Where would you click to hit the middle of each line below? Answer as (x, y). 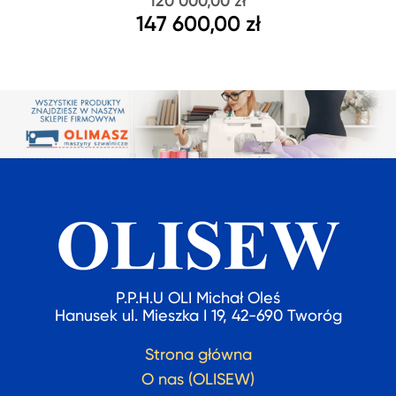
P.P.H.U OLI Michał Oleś (198, 299)
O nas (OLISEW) (198, 381)
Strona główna (198, 356)
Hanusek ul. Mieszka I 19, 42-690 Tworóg (198, 317)
